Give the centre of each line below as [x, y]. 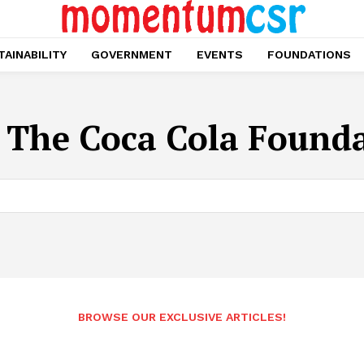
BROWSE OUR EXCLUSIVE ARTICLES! [182, 316]
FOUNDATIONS [309, 55]
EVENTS [220, 55]
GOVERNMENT [132, 55]
